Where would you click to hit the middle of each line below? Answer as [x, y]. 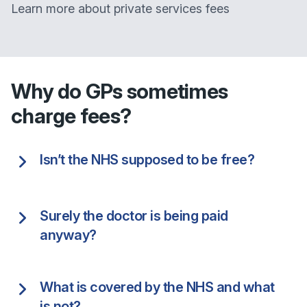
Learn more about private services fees [120, 9]
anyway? [68, 235]
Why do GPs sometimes [119, 91]
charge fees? [71, 116]
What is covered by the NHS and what [157, 287]
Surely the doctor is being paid [134, 216]
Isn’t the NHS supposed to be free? [147, 160]
